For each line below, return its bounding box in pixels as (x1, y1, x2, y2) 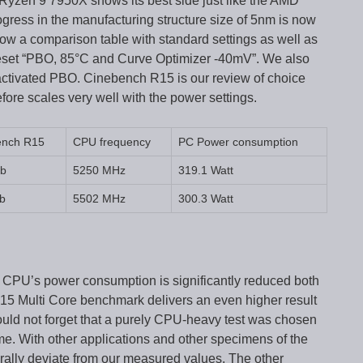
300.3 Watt (178, 192, 233, 205)
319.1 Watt (178, 164, 233, 177)
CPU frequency (73, 135, 151, 148)
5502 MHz (73, 192, 126, 205)
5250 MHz (73, 164, 126, 177)
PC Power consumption (178, 135, 298, 148)
